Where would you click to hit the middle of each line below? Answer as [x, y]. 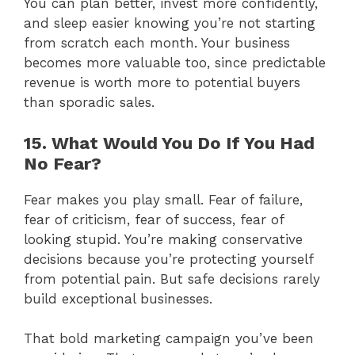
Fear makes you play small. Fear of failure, [163, 199]
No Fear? [63, 163]
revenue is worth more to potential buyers [162, 83]
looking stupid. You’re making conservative [163, 239]
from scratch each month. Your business [157, 43]
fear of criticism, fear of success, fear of [154, 219]
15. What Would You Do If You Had [169, 143]
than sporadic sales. [89, 103]
